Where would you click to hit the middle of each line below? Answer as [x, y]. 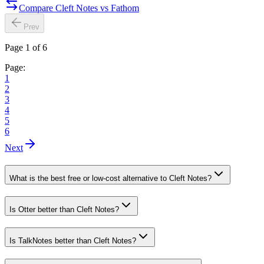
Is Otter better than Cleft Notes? [64, 209]
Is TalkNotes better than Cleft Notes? [73, 240]
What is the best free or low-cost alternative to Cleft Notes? [110, 179]
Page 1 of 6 [26, 48]
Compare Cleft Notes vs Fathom [79, 8]
